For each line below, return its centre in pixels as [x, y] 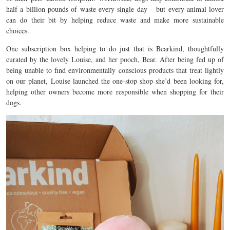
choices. [18, 31]
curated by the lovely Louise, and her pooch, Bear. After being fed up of [115, 59]
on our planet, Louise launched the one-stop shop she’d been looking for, [115, 81]
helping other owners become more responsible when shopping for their [115, 92]
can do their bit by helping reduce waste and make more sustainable [115, 20]
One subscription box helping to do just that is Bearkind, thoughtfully [115, 49]
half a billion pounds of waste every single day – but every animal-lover [115, 9]
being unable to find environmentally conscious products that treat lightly [115, 70]
